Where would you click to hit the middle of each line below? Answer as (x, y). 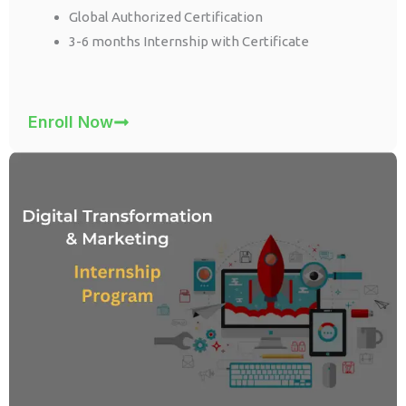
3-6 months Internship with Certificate (189, 41)
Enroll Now (71, 122)
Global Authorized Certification (166, 16)
